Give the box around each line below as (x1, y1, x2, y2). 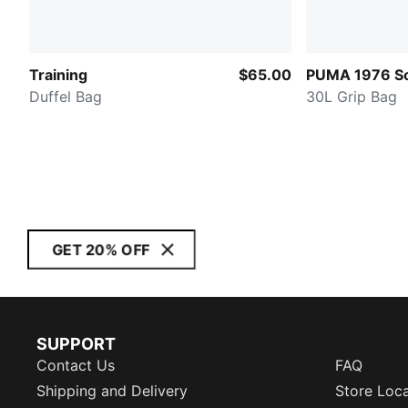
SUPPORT (36, 334, 116, 353)
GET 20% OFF (52, 240, 149, 259)
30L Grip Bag (306, 87, 397, 106)
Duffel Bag (29, 87, 102, 106)
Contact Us (36, 356, 115, 374)
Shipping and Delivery (36, 382, 188, 400)
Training (29, 65, 87, 84)
